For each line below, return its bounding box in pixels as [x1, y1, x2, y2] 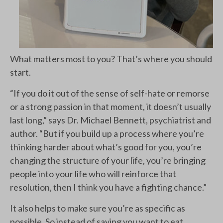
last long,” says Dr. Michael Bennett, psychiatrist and [10, 114, 211, 125]
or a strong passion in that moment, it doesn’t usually [10, 101, 211, 112]
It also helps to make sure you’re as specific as [10, 203, 185, 214]
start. [10, 67, 31, 78]
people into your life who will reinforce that [10, 168, 176, 179]
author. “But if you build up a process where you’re [10, 128, 204, 139]
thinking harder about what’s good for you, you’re [10, 141, 202, 152]
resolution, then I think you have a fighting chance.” [10, 182, 207, 193]
